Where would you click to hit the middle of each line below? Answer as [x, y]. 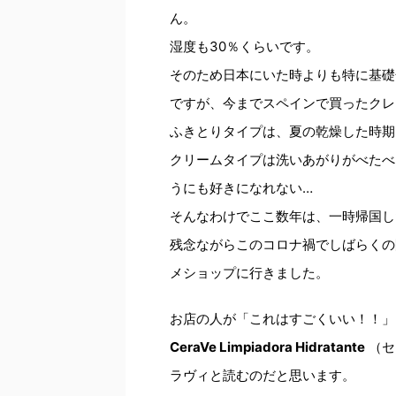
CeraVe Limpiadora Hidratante [267, 347]
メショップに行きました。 [249, 273]
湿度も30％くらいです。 [244, 46]
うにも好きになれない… [241, 188]
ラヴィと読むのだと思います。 [263, 375]
